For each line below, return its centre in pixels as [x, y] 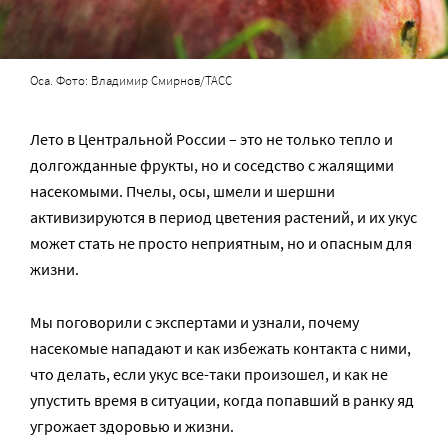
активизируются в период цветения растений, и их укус [223, 216]
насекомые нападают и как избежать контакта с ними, [220, 347]
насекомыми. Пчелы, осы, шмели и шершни [182, 190]
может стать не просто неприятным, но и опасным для [221, 242]
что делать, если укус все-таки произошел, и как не [209, 373]
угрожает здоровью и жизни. [132, 425]
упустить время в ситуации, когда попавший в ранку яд [222, 399]
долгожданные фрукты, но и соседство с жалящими [212, 164]
